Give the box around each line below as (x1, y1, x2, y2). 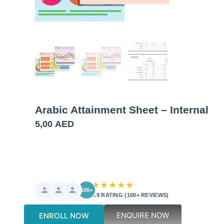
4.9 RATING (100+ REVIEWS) (91, 191, 169, 198)
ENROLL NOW (38, 210, 89, 220)
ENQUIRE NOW (116, 210, 169, 220)
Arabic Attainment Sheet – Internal (35, 104, 208, 116)
